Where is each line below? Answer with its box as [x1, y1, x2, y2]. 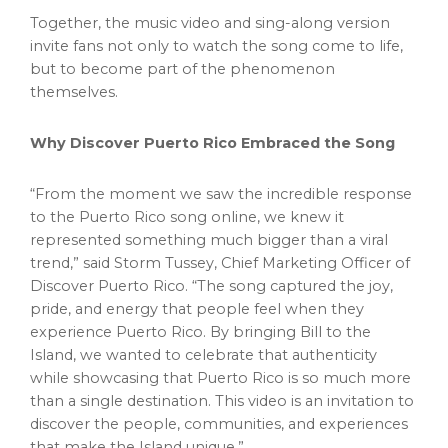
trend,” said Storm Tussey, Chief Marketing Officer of [30, 254, 410, 273]
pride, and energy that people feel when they [30, 300, 364, 319]
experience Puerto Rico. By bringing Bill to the [30, 323, 371, 342]
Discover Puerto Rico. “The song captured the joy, [30, 277, 393, 296]
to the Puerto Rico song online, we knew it [30, 208, 344, 227]
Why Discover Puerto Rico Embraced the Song [30, 134, 395, 153]
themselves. [30, 83, 118, 102]
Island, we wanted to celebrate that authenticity [30, 346, 377, 365]
